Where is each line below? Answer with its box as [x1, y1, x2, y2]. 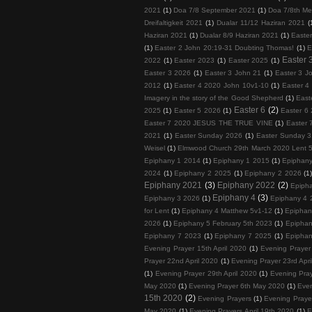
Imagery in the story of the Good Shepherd [144, 93, 283, 102]
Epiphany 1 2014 [144, 156, 201, 164]
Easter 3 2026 [144, 68, 192, 77]
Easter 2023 [174, 56, 215, 64]
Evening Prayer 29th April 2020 [155, 269, 257, 277]
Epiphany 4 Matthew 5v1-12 [182, 206, 273, 214]
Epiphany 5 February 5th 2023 [173, 219, 273, 227]
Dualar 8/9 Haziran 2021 [200, 31, 279, 39]
